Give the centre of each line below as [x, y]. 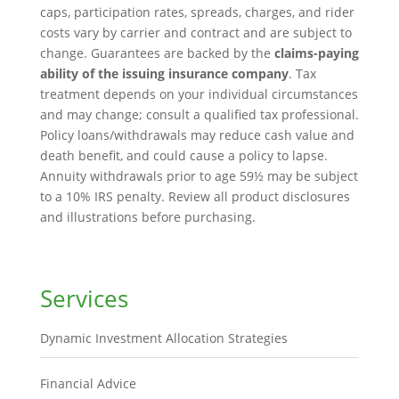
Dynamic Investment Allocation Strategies [163, 338]
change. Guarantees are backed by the [157, 53]
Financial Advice [88, 383]
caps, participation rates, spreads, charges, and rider [197, 12]
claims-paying [316, 53]
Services [84, 298]
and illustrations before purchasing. [147, 217]
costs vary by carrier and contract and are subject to [195, 33]
